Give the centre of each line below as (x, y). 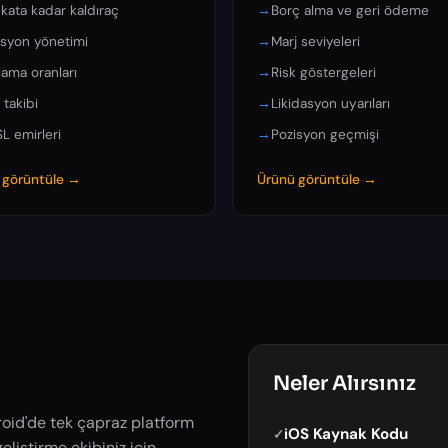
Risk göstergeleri (323, 72)
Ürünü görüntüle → (317, 179)
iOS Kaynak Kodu (346, 433)
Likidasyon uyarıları (330, 104)
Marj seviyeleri (315, 41)
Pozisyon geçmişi (325, 135)
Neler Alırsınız (344, 383)
